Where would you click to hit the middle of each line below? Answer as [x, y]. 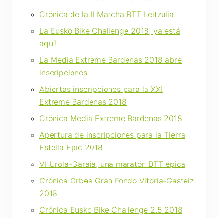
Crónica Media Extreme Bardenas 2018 [111, 118]
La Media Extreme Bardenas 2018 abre [110, 60]
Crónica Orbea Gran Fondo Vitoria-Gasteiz [117, 180]
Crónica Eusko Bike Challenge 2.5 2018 [111, 209]
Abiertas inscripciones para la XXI [101, 89]
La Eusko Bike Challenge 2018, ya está [110, 30]
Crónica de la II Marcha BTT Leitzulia [107, 14]
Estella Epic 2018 [71, 147]
